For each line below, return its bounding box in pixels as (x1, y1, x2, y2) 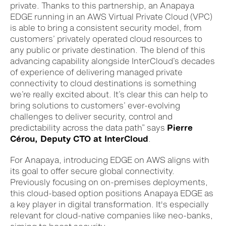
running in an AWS (32, 11, 108, 22)
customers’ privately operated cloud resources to (10, 33, 202, 44)
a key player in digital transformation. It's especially (10, 199, 209, 209)
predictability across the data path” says (10, 122, 167, 133)
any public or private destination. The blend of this (10, 44, 205, 55)
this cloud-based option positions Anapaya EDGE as (10, 188, 213, 198)
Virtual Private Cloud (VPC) (108, 11, 212, 22)
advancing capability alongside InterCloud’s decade (10, 55, 210, 66)
